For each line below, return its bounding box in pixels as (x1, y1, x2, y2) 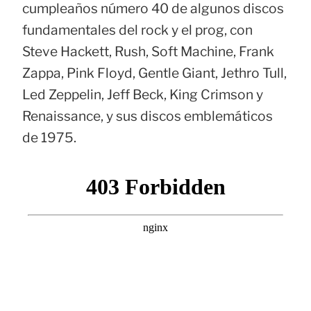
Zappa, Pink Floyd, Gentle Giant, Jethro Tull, (22, 65, 287, 82)
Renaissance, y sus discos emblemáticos (22, 108, 273, 125)
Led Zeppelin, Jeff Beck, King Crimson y (22, 86, 263, 103)
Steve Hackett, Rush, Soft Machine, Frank (22, 43, 274, 60)
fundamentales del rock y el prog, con (22, 22, 253, 39)
